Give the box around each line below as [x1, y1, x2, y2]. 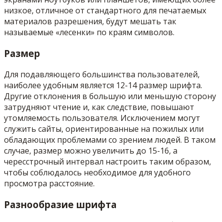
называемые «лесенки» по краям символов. [4, 27, 174, 38]
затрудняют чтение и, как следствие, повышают [4, 101, 194, 112]
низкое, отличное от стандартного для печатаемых [4, 5, 206, 16]
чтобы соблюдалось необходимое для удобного [4, 166, 191, 178]
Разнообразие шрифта [4, 198, 116, 211]
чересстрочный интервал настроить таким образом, [4, 156, 211, 167]
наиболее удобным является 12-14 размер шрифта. [4, 79, 202, 91]
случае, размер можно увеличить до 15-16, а [4, 145, 177, 156]
